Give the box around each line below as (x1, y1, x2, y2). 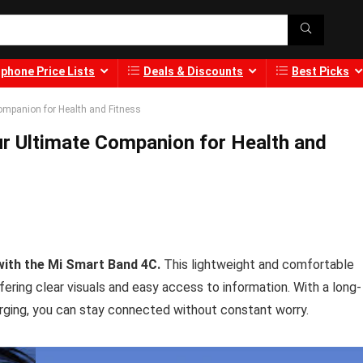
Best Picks (292, 65, 349, 79)
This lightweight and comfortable (160, 257, 354, 273)
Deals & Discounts (143, 65, 243, 79)
